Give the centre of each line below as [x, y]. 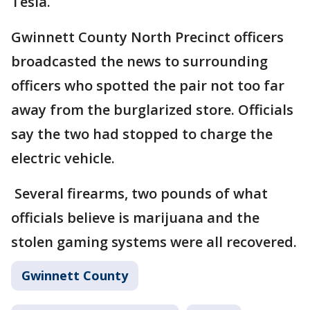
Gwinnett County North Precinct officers [147, 37]
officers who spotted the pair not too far [148, 86]
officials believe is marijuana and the [135, 218]
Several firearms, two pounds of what [139, 194]
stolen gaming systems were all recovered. [154, 242]
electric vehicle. [63, 158]
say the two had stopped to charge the [142, 134]
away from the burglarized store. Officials [152, 110]
